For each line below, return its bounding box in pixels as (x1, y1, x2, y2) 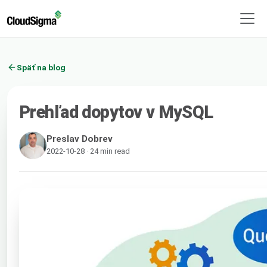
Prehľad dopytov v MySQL (19, 101, 213, 122)
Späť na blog (17, 62, 66, 72)
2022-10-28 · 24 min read (46, 146, 130, 156)
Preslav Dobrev (46, 133, 113, 144)
